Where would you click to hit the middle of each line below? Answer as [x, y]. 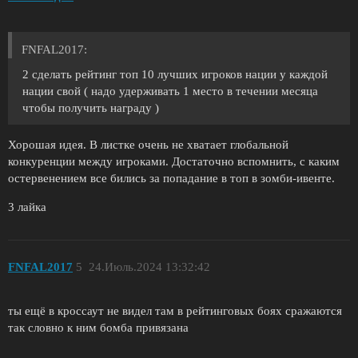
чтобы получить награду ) [91, 108]
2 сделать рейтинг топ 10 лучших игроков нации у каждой [175, 75]
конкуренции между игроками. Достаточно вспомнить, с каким [174, 162]
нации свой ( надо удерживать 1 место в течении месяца [170, 91]
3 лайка [27, 207]
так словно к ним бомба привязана [98, 327]
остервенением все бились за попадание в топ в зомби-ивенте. [171, 179]
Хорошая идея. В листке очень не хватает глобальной [148, 145]
